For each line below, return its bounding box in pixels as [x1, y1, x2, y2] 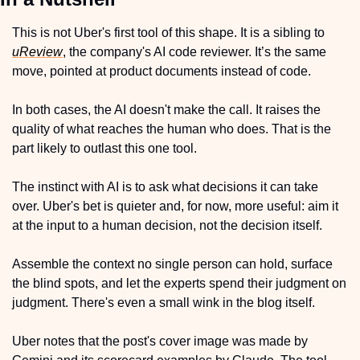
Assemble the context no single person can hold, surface [12, 257, 333, 272]
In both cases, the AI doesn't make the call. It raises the [12, 103, 321, 117]
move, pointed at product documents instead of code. [12, 64, 314, 79]
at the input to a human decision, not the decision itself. [12, 219, 325, 233]
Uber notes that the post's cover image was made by [12, 334, 308, 349]
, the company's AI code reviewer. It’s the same [63, 45, 326, 59]
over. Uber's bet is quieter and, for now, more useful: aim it [12, 199, 338, 214]
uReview [12, 45, 63, 59]
